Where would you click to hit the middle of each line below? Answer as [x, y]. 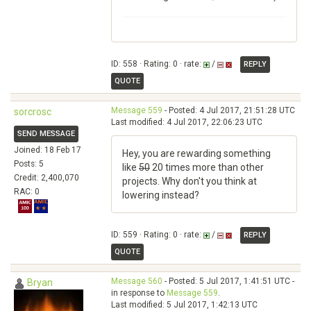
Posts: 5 [29, 164]
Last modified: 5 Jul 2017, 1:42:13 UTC [184, 305]
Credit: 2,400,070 [47, 178]
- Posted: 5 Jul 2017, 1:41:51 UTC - [228, 281]
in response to [139, 293]
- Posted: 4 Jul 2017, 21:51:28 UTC [229, 110]
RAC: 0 [27, 192]
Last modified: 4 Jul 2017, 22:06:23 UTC [187, 122]
